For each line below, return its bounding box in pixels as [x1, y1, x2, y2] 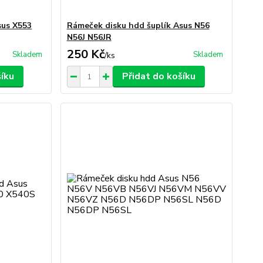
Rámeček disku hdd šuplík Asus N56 [66, 20, 210, 31]
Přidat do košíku [122, 70, 195, 83]
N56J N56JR [66, 32, 112, 43]
